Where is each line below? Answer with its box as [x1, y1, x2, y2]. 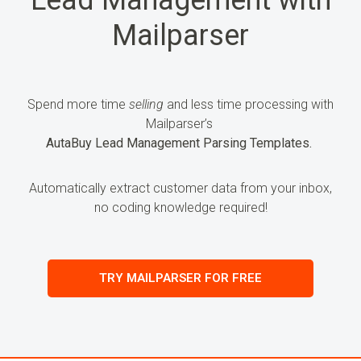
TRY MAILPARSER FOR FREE [99, 270, 262, 285]
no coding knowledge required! [93, 199, 268, 215]
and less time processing [164, 96, 311, 112]
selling [129, 96, 164, 112]
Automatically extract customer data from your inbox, [29, 180, 332, 196]
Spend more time [27, 96, 129, 112]
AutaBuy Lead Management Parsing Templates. [46, 135, 312, 151]
